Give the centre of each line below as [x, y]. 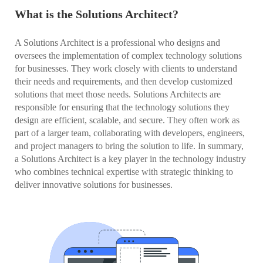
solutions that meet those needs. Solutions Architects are [118, 94]
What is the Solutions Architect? [97, 14]
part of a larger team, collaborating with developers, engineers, [130, 133]
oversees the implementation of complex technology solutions [128, 55]
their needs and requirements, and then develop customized [124, 81]
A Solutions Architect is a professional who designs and [117, 43]
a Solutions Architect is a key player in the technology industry [130, 159]
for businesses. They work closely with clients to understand [126, 68]
